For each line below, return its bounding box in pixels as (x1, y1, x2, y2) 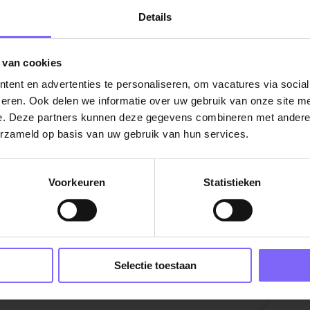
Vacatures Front (158, 230, 231, 243)
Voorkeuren (48, 176, 105, 189)
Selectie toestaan (113, 259, 197, 272)
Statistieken (203, 176, 262, 189)
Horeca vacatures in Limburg (17, 230, 149, 243)
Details (138, 11, 172, 24)
